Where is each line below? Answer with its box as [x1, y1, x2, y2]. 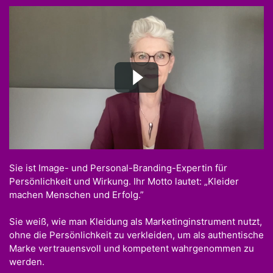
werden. [9, 256, 44, 268]
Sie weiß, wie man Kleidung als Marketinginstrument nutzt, [9, 216, 262, 228]
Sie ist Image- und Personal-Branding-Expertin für [9, 161, 227, 174]
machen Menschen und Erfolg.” [9, 188, 144, 200]
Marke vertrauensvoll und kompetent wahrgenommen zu [9, 243, 254, 255]
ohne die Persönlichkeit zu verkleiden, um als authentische [9, 229, 264, 241]
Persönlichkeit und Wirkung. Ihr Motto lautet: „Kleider [9, 175, 239, 187]
